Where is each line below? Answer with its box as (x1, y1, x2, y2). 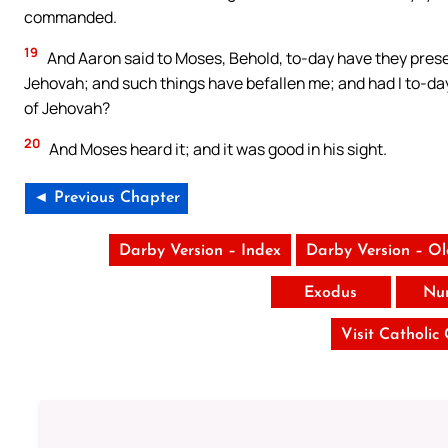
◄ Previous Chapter (33, 189, 180, 206)
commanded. (24, 5, 117, 28)
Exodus (304, 284, 358, 301)
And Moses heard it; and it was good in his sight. (46, 137, 387, 160)
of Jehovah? (24, 96, 110, 119)
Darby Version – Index (118, 242, 281, 259)
